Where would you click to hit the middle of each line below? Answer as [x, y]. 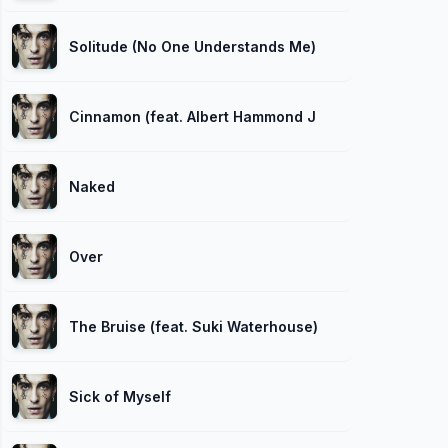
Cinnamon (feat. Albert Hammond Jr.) [199, 116]
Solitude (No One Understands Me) [192, 46]
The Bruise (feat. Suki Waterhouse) [193, 326]
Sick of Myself [120, 396]
